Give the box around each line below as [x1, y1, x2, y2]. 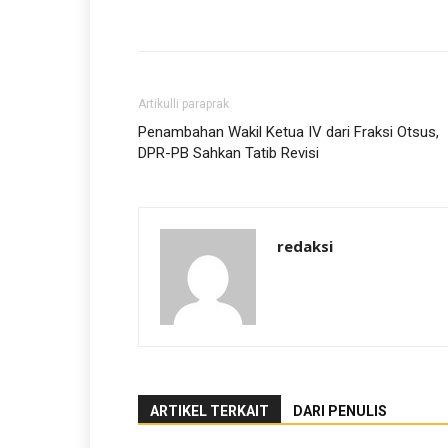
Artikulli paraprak [138, 97, 229, 111]
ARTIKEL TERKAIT [150, 403, 269, 419]
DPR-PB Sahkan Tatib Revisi [138, 144, 319, 162]
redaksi [277, 236, 333, 256]
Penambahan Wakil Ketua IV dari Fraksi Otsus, [138, 123, 439, 141]
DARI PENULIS [293, 403, 387, 419]
